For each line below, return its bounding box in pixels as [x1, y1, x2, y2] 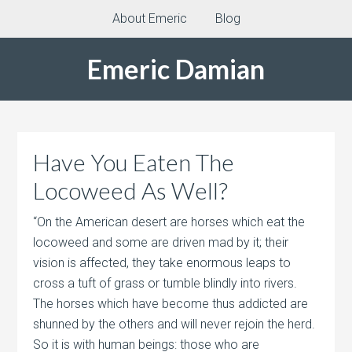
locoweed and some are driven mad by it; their [33, 235, 289, 250]
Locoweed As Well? [33, 176, 229, 204]
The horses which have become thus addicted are [33, 296, 309, 311]
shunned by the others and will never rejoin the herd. [33, 317, 316, 332]
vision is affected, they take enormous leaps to [33, 255, 291, 270]
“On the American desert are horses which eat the [33, 214, 306, 229]
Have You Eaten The [33, 148, 235, 176]
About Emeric [112, 11, 187, 26]
